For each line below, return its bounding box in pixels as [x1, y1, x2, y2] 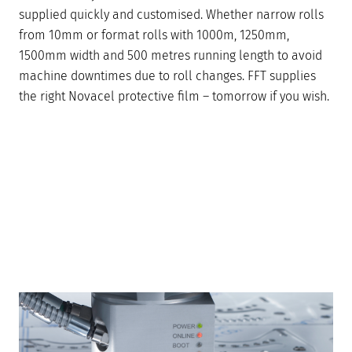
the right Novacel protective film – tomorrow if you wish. [19, 89, 329, 104]
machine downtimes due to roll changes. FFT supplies [19, 68, 316, 84]
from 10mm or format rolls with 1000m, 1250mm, [19, 27, 289, 43]
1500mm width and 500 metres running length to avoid [19, 48, 322, 64]
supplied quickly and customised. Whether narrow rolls [19, 7, 324, 23]
